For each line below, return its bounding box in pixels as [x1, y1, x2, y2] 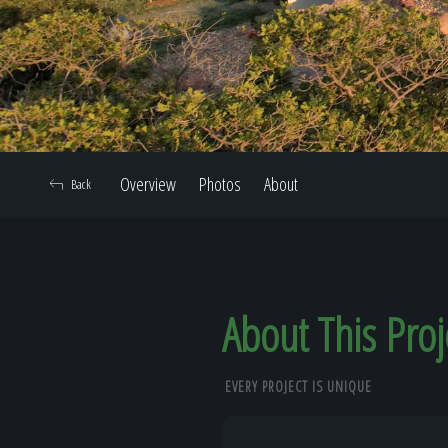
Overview [120, 172, 176, 196]
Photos [199, 172, 241, 196]
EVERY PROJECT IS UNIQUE [224, 377, 372, 396]
